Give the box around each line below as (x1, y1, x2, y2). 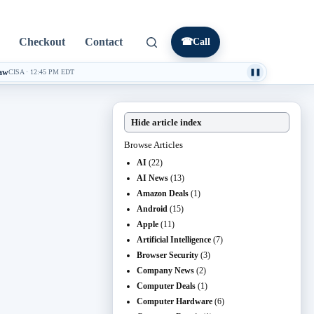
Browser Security (137, 250, 198, 260)
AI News (137, 173, 168, 183)
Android (137, 204, 168, 214)
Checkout (18, 36, 65, 48)
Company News (137, 266, 194, 275)
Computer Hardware (137, 296, 212, 306)
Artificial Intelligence (137, 235, 211, 245)
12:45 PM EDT (30, 68, 75, 76)
